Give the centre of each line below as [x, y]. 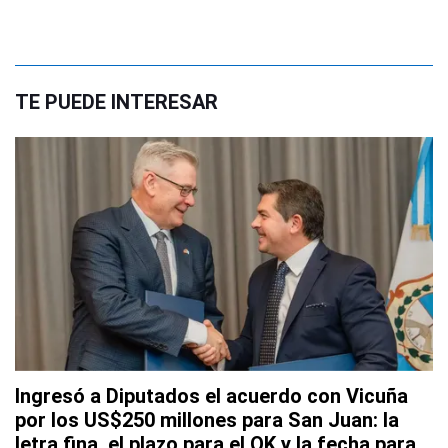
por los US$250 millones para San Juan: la [207, 420]
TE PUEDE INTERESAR [116, 102]
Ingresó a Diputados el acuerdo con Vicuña [211, 396]
